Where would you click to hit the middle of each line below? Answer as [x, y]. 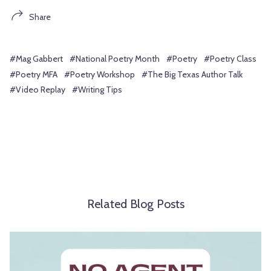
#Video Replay [38, 90]
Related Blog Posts [135, 204]
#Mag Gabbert [36, 59]
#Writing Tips [97, 90]
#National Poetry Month [115, 59]
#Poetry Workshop [100, 74]
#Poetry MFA [34, 74]
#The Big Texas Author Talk [192, 74]
